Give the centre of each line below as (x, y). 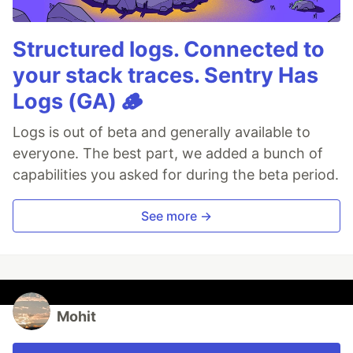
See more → (176, 216)
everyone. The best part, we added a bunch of (168, 154)
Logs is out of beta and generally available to (162, 132)
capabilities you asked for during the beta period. (176, 175)
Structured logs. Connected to (169, 50)
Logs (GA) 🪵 (78, 102)
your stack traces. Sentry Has (165, 76)
